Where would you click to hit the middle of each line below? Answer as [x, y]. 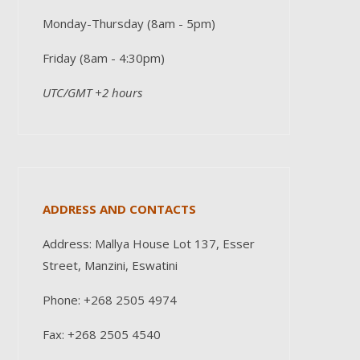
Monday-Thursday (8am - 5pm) [129, 23]
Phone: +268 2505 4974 [109, 300]
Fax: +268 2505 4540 [101, 334]
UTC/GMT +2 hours [92, 92]
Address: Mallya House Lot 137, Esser [148, 243]
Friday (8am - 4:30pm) [103, 58]
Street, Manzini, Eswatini [110, 265]
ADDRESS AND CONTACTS [119, 209]
